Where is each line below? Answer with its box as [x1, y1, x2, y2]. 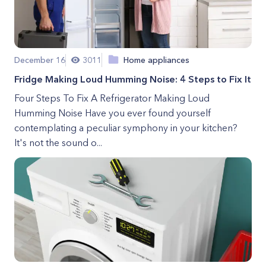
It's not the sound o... [14, 137, 102, 148]
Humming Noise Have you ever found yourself [14, 107, 211, 119]
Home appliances [123, 54, 189, 65]
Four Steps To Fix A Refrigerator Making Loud [14, 92, 210, 104]
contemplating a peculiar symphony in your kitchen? [14, 122, 237, 134]
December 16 [14, 54, 65, 65]
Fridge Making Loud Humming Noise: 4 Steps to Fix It [14, 73, 251, 85]
